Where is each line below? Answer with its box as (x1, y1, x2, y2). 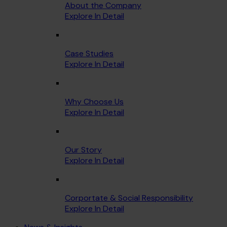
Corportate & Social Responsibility (65, 192, 193, 203)
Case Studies (65, 48, 113, 59)
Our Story (65, 144, 102, 155)
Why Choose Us (65, 96, 124, 107)
